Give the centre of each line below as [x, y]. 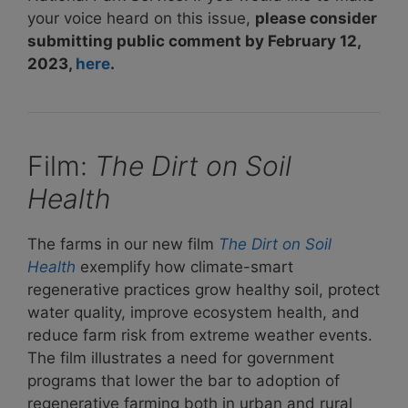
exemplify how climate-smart [187, 266]
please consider [316, 18]
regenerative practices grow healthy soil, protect [204, 289]
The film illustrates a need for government [181, 357]
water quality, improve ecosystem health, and [194, 312]
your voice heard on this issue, [141, 18]
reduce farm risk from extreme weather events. [200, 335]
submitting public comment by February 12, [194, 41]
